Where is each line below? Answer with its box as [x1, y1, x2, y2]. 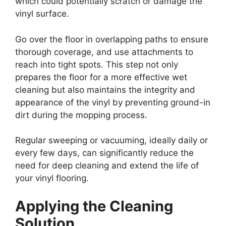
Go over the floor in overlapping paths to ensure [15, 34, 208, 44]
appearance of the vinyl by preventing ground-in [15, 97, 210, 107]
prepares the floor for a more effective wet [15, 72, 187, 82]
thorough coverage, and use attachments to [15, 46, 193, 57]
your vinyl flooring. [15, 173, 89, 184]
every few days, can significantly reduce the [15, 148, 194, 158]
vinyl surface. [15, 9, 69, 19]
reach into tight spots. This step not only [15, 59, 178, 70]
